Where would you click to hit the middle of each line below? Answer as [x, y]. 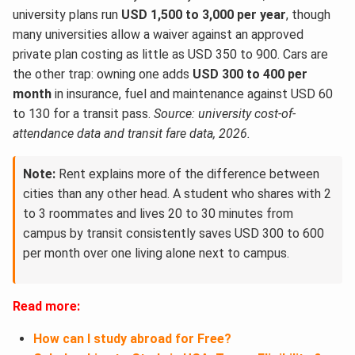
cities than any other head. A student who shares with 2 [177, 193]
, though [308, 14]
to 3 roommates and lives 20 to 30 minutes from [158, 213]
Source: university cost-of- [225, 113]
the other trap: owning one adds [103, 74]
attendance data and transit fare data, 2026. [132, 133]
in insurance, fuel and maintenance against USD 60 [192, 94]
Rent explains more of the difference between [187, 174]
